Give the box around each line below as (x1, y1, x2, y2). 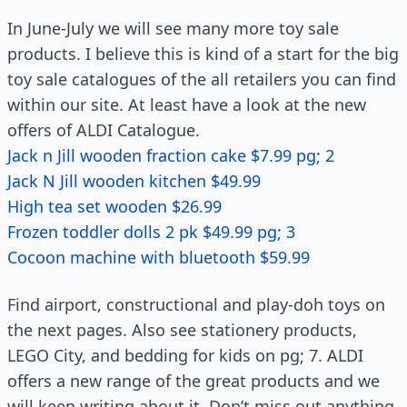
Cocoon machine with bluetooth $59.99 (7, 246, 310, 268)
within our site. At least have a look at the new (7, 94, 366, 115)
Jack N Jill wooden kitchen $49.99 (7, 170, 261, 192)
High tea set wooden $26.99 (7, 195, 222, 217)
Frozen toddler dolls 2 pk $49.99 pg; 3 (7, 221, 295, 243)
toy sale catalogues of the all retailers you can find (7, 68, 396, 90)
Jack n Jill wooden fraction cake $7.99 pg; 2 (7, 144, 334, 166)
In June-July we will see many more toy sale (7, 17, 339, 39)
